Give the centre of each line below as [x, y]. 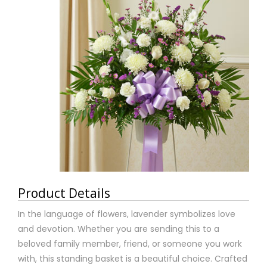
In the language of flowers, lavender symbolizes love [127, 214]
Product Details [64, 193]
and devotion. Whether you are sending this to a [119, 229]
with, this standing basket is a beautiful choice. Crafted [133, 259]
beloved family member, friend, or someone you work [130, 244]
